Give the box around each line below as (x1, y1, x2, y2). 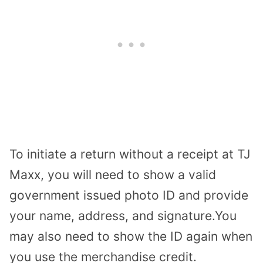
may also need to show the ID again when (9, 228, 252, 244)
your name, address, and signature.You (9, 208, 237, 223)
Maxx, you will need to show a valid (9, 167, 216, 182)
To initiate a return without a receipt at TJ (9, 146, 250, 161)
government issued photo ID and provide (9, 187, 248, 203)
